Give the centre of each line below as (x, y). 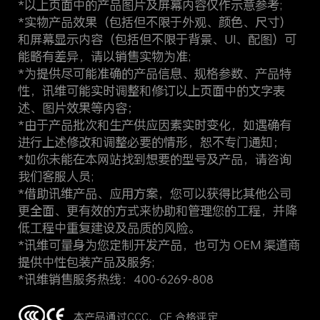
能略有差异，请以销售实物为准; (104, 56)
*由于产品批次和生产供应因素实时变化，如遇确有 (154, 124)
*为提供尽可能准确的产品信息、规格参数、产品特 (154, 73)
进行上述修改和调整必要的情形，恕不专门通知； (151, 141)
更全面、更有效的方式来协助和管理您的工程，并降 (157, 210)
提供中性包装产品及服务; (86, 261)
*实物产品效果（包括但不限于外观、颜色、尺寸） (154, 21)
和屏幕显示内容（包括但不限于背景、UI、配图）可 (157, 39)
